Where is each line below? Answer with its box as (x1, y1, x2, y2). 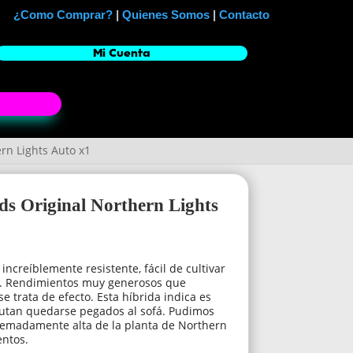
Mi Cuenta (92, 46, 150, 61)
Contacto (219, 8, 270, 21)
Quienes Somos (122, 8, 210, 21)
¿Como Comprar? (13, 8, 113, 21)
